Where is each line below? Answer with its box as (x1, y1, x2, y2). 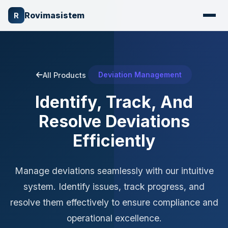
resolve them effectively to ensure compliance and (10, 196, 218, 208)
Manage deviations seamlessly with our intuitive (14, 165, 214, 176)
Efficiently (73, 130, 155, 151)
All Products (43, 70, 86, 79)
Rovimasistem (24, 10, 84, 20)
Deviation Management (98, 70, 182, 79)
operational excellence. (66, 212, 162, 223)
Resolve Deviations (38, 111, 190, 131)
